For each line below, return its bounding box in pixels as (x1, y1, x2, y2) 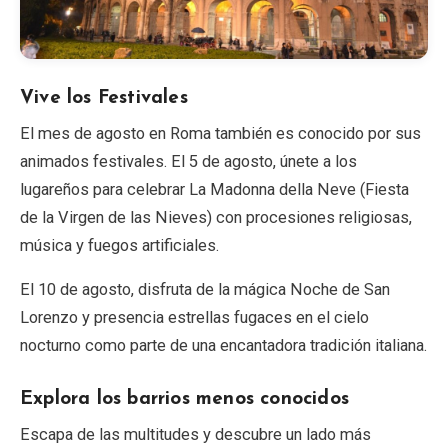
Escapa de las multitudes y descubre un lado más (20, 424, 371, 444)
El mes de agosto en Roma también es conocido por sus (20, 123, 421, 143)
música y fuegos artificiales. (20, 235, 219, 255)
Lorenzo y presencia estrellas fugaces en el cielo (20, 307, 369, 327)
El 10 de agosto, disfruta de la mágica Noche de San (20, 279, 390, 299)
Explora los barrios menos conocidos (20, 389, 349, 409)
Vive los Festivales (20, 88, 188, 108)
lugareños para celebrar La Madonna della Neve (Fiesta (20, 179, 409, 199)
